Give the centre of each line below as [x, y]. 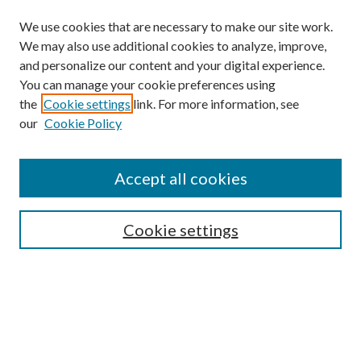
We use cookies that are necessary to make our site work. [176, 26]
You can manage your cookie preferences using [147, 84]
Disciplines [46, 267]
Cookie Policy [83, 123]
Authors [40, 286]
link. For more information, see [215, 104]
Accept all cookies [180, 178]
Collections [48, 228]
